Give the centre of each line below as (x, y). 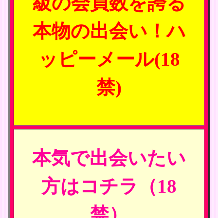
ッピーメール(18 (109, 60)
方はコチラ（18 (109, 187)
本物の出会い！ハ (109, 31)
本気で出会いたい (109, 158)
